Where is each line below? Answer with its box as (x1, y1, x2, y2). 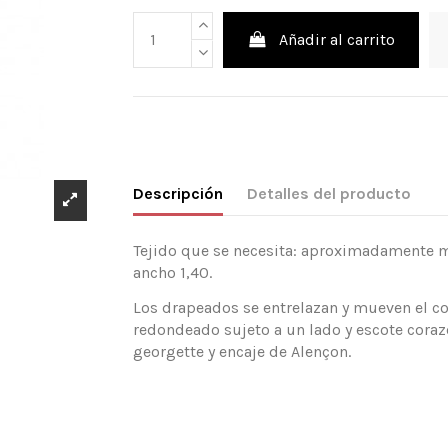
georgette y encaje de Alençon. (133, 342, 352, 362)
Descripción (133, 184, 224, 204)
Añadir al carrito (279, 29, 396, 49)
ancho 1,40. (133, 263, 213, 283)
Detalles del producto (247, 184, 412, 204)
